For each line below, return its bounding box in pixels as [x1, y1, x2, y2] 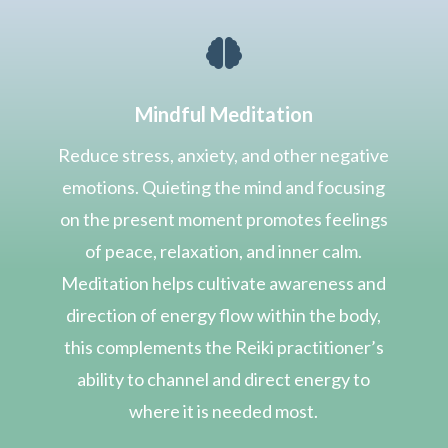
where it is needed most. [129, 399, 319, 422]
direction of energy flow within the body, [66, 303, 382, 326]
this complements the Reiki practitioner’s [63, 335, 384, 358]
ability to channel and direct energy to [77, 367, 371, 390]
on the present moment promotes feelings [59, 207, 388, 230]
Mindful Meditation [134, 101, 313, 126]
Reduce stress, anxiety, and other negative [58, 143, 390, 166]
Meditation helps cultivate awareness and [61, 271, 387, 294]
